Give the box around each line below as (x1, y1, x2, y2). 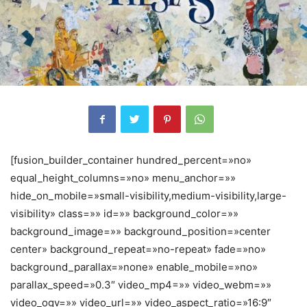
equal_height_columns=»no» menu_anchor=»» (10, 171, 236, 184)
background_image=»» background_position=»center (10, 224, 271, 238)
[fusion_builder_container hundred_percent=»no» (10, 153, 251, 167)
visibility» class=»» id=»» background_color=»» (10, 206, 238, 220)
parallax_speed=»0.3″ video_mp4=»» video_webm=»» (10, 278, 271, 291)
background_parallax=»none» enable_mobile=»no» (10, 260, 258, 273)
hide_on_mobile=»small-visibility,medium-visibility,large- (10, 188, 286, 202)
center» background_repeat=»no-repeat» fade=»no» (10, 242, 266, 256)
